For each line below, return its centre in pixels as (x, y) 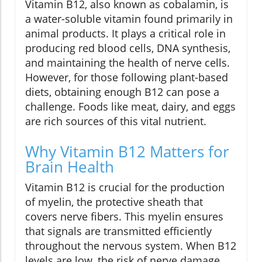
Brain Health (70, 167)
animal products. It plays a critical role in (125, 34)
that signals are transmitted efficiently (118, 231)
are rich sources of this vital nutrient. (116, 121)
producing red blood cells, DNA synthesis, (128, 48)
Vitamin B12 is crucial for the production (125, 187)
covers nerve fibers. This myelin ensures (124, 217)
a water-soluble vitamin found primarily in (129, 19)
